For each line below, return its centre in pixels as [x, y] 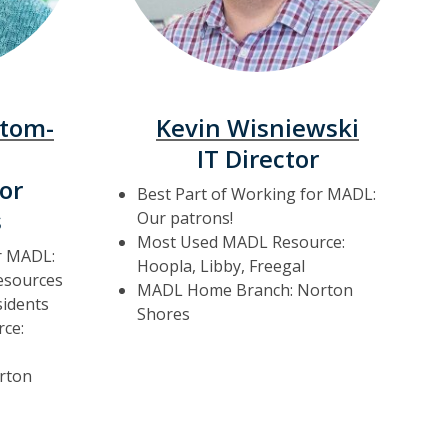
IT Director [257, 158]
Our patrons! [185, 218]
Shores [163, 314]
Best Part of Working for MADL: [256, 194]
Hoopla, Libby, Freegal [221, 266]
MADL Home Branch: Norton [245, 290]
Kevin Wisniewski [257, 127]
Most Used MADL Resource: [241, 242]
